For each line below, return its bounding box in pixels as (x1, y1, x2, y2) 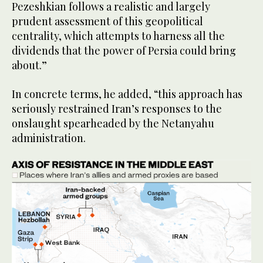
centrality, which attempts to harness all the (12, 29, 225, 43)
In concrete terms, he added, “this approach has (12, 87, 242, 102)
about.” (12, 58, 47, 73)
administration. (12, 131, 86, 146)
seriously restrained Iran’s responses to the (12, 102, 222, 116)
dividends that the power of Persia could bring (12, 43, 236, 58)
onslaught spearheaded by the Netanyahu (12, 116, 214, 131)
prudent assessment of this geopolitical (12, 14, 203, 29)
